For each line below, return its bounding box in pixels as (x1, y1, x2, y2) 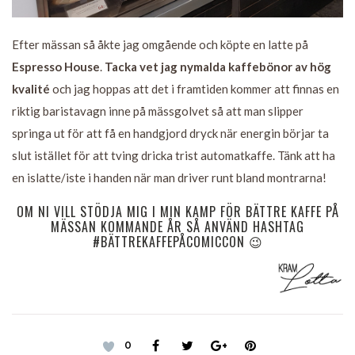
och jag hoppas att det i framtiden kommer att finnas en (50, 82, 339, 97)
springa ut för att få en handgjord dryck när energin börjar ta (12, 126, 329, 141)
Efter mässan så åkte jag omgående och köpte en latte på (12, 37, 308, 52)
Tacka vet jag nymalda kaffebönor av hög (105, 59, 331, 74)
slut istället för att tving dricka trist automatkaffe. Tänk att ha (12, 148, 335, 163)
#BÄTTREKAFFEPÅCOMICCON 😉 (92, 232, 263, 252)
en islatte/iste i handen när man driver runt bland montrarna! (12, 170, 326, 185)
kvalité (12, 82, 50, 97)
